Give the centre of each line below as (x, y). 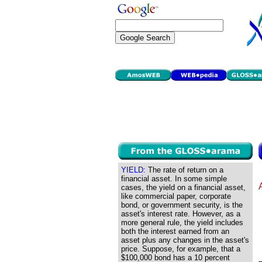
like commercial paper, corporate (176, 196)
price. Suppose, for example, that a (181, 249)
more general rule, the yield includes (182, 223)
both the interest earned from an (175, 231)
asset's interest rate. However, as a (181, 214)
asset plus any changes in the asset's (185, 240)
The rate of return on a (185, 170)
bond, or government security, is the (182, 205)
